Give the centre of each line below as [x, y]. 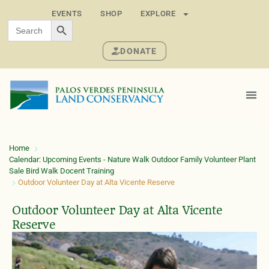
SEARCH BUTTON [91, 19]
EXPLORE [158, 14]
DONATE [139, 51]
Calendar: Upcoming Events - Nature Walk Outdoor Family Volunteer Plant [132, 160]
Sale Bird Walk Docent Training [62, 171]
